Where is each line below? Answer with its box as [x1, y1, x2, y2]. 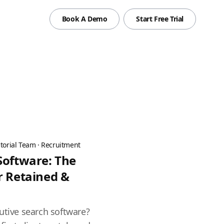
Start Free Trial [136, 14, 183, 23]
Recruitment [41, 140, 80, 149]
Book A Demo [61, 14, 107, 23]
